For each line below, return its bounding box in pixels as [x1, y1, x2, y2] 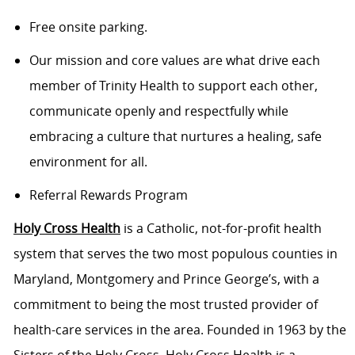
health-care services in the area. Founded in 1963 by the [13, 321, 346, 339]
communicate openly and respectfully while [29, 102, 288, 120]
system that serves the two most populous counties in [13, 245, 338, 263]
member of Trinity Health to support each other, [29, 77, 318, 95]
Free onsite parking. [29, 18, 153, 36]
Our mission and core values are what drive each [29, 52, 320, 70]
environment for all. [29, 153, 155, 171]
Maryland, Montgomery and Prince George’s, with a [13, 270, 319, 288]
